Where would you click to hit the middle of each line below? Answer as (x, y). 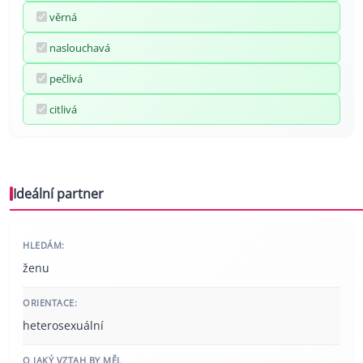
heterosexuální (63, 325)
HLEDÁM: (44, 245)
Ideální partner (58, 193)
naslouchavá (80, 47)
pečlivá (66, 78)
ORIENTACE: (50, 302)
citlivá (63, 109)
